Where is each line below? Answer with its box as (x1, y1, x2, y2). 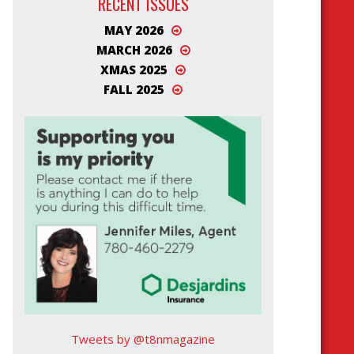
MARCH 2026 (96, 42, 172, 58)
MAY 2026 (104, 22, 164, 39)
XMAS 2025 (100, 62, 168, 78)
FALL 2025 (104, 81, 164, 98)
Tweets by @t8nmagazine (71, 330, 215, 347)
